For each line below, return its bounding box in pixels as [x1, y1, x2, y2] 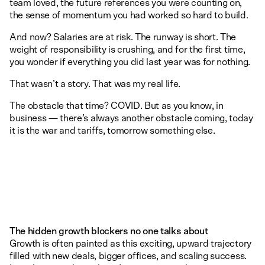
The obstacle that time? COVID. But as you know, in [9, 101, 224, 111]
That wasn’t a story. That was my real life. [9, 79, 181, 89]
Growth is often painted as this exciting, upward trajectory [9, 239, 251, 248]
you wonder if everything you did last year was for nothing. [9, 57, 250, 67]
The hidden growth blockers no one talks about [9, 227, 208, 236]
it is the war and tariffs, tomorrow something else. [9, 126, 215, 135]
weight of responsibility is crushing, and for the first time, [9, 45, 245, 54]
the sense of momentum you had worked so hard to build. [9, 11, 248, 20]
